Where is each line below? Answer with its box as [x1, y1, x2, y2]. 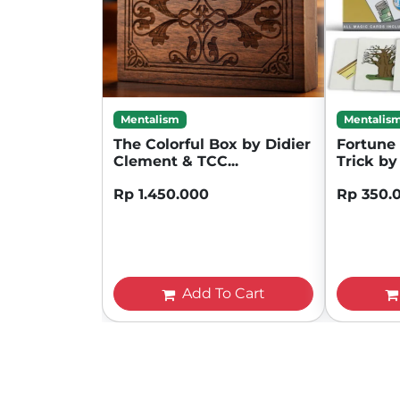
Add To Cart [179, 284, 265, 302]
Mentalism [120, 112, 179, 126]
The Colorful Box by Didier [113, 135, 311, 153]
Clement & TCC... [113, 152, 238, 170]
